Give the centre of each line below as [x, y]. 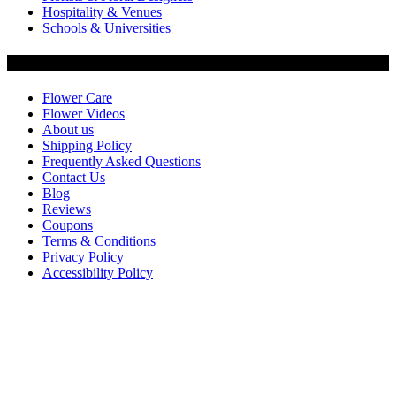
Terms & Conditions [99, 240]
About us [68, 129]
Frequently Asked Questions [122, 161]
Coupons [68, 225]
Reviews [67, 209]
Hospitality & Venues [102, 12]
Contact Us [74, 177]
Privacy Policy [83, 256]
